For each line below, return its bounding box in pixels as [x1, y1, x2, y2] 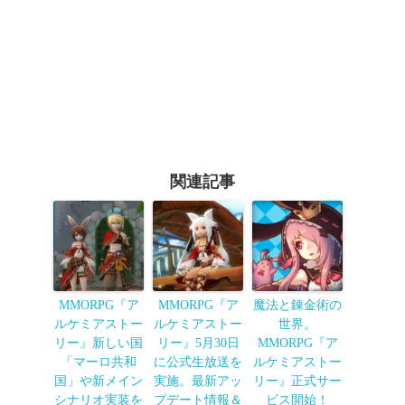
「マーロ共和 [61, 355, 137, 370]
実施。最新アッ [154, 374, 242, 389]
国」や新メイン [54, 374, 143, 389]
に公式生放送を [154, 355, 242, 370]
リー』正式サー [253, 374, 342, 389]
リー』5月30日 [156, 336, 240, 351]
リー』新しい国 [54, 336, 143, 351]
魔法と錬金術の [253, 298, 342, 313]
